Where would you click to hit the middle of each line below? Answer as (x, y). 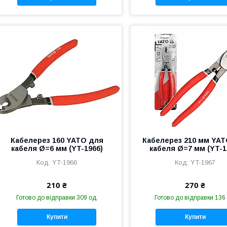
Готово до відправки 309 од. (57, 197)
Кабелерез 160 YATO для (57, 140)
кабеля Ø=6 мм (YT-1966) (57, 148)
